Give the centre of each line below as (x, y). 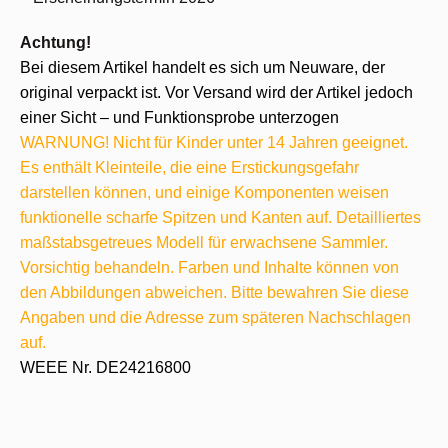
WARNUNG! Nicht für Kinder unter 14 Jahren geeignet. (214, 142)
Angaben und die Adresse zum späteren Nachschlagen (215, 317)
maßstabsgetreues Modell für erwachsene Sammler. (204, 242)
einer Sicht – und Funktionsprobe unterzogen (179, 117)
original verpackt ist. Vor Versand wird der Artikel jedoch (216, 92)
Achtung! (55, 42)
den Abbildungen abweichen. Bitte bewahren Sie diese (214, 292)
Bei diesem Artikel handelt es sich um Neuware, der (202, 67)
